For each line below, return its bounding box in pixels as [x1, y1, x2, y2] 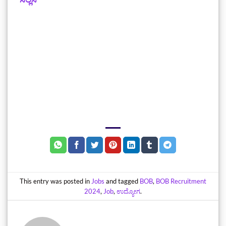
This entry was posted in [20, 177, 91, 185]
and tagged [104, 177, 140, 185]
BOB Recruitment [156, 177, 206, 185]
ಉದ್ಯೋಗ [117, 187, 140, 195]
